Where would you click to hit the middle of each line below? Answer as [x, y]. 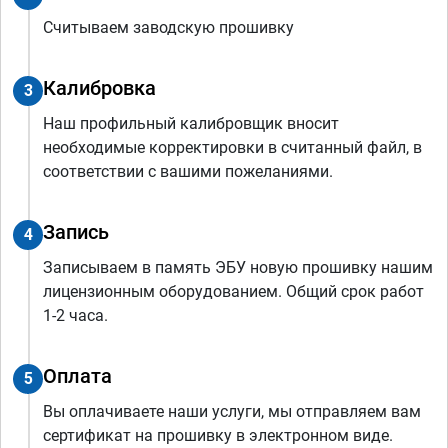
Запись [76, 232]
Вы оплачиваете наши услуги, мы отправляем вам [232, 412]
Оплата [77, 376]
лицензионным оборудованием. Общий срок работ [233, 292]
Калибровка [99, 88]
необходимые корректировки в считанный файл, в [232, 148]
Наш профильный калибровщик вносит [191, 124]
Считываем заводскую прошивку [168, 28]
